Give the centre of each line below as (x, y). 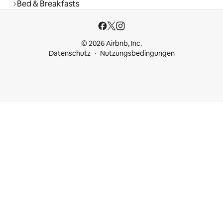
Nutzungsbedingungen (137, 54)
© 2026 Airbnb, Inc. (111, 44)
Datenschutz (69, 54)
